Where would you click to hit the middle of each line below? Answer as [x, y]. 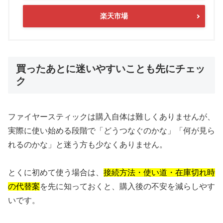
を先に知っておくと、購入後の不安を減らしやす [127, 187]
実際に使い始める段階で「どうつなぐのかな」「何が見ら [111, 130]
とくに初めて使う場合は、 [56, 173]
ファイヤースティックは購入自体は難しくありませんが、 [111, 116]
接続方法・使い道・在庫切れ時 [159, 173]
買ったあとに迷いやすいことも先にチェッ [111, 69]
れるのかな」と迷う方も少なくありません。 [88, 144]
